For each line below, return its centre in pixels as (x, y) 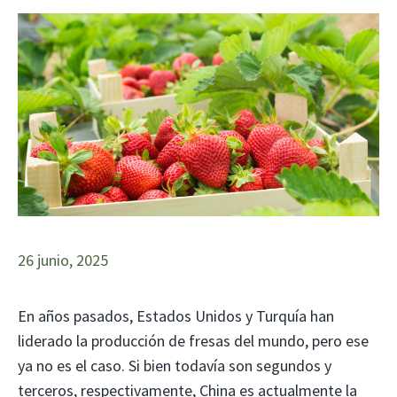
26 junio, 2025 (63, 261)
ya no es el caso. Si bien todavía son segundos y (175, 366)
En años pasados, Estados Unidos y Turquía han (176, 316)
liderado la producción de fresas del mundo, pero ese (193, 341)
